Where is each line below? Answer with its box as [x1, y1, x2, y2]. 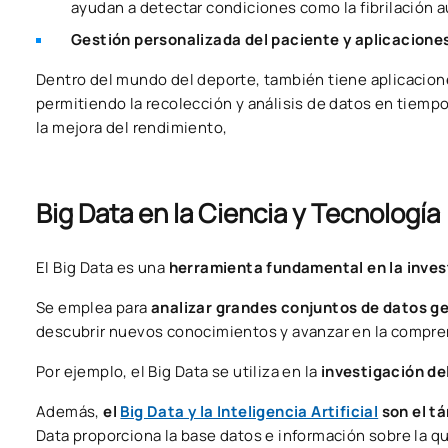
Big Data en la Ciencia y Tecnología [36, 195, 440, 232]
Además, [36, 401, 104, 423]
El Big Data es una [36, 257, 169, 279]
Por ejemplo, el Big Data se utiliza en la [36, 361, 321, 383]
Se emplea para [36, 297, 151, 319]
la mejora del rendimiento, [36, 117, 228, 139]
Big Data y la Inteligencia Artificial [120, 401, 379, 423]
